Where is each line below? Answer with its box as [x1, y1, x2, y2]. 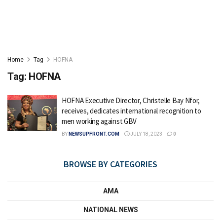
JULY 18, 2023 [129, 131, 162, 137]
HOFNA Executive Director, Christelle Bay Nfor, [62, 96, 200, 105]
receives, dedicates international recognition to [62, 106, 201, 115]
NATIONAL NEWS [83, 206, 138, 214]
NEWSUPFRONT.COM [69, 131, 119, 137]
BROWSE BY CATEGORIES [64, 158, 157, 170]
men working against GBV [62, 116, 137, 126]
